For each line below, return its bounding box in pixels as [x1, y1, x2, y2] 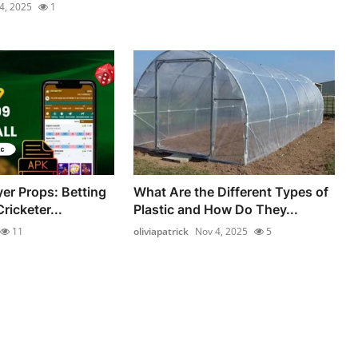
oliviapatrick [133, 225, 189, 239]
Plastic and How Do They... [133, 201, 299, 218]
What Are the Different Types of [133, 184, 329, 201]
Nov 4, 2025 [195, 225, 249, 239]
